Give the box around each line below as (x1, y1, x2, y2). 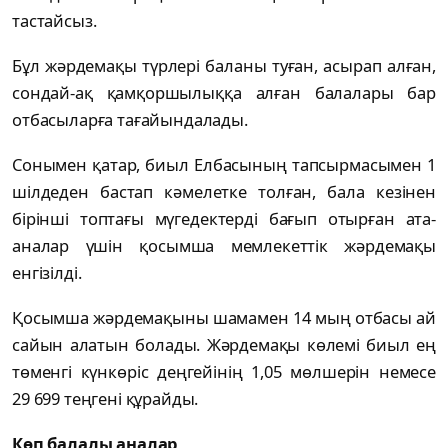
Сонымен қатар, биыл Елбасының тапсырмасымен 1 (12, 153, 436, 177)
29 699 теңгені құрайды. (12, 387, 203, 411)
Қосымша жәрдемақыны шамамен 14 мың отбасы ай (12, 306, 436, 330)
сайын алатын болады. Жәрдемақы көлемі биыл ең (12, 333, 436, 357)
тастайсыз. (12, 9, 101, 33)
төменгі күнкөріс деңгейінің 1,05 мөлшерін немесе (12, 360, 436, 384)
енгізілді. (12, 261, 86, 285)
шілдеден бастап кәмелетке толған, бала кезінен (12, 180, 436, 204)
